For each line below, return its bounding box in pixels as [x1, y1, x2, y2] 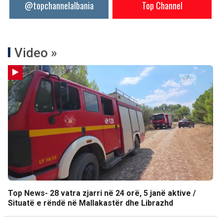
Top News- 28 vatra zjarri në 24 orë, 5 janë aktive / [8, 188, 196, 198]
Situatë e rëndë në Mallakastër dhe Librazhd [8, 198, 173, 208]
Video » [14, 45, 57, 60]
